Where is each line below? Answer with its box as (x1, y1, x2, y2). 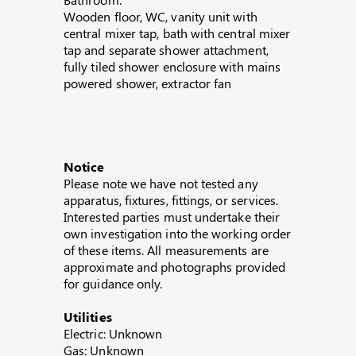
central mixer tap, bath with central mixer (64, 25, 291, 41)
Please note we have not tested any (64, 175, 258, 192)
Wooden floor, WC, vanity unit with (64, 8, 257, 25)
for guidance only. (64, 275, 163, 292)
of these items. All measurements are (64, 242, 269, 258)
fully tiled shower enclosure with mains (64, 58, 281, 75)
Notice (64, 158, 105, 175)
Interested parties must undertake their (64, 208, 281, 225)
